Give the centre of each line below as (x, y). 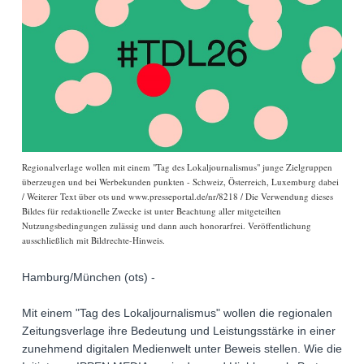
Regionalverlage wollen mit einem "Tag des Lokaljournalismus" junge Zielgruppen (177, 167)
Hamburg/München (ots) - (89, 277)
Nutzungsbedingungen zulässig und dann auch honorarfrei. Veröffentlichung (167, 226)
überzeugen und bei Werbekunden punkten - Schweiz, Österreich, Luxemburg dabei (180, 182)
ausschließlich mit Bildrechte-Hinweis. (93, 240)
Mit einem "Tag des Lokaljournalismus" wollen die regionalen (177, 313)
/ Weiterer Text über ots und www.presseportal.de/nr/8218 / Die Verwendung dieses (178, 197)
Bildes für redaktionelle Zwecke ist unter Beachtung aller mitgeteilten (152, 211)
